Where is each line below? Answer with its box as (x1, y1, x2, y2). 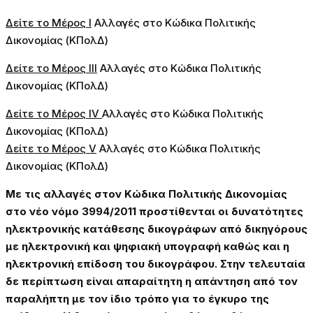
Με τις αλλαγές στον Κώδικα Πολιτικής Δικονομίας (6, 187, 287, 201)
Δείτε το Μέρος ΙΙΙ (6, 61, 97, 75)
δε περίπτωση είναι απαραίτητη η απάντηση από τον (6, 275, 298, 289)
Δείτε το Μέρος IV (6, 107, 102, 121)
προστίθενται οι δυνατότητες (136, 205, 303, 219)
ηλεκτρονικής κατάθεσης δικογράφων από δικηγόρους (6, 222, 307, 236)
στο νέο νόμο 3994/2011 (6, 205, 136, 219)
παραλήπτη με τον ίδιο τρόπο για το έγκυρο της (6, 292, 269, 306)
